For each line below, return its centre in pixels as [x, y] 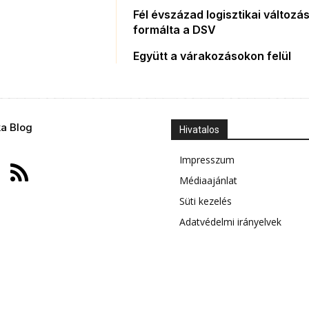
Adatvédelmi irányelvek [230, 221]
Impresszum [207, 159]
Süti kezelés [206, 201]
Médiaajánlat [208, 180]
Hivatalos [199, 129]
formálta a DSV [175, 29]
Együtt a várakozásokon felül [212, 56]
